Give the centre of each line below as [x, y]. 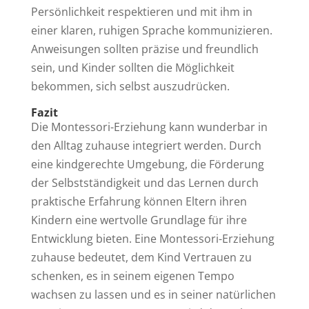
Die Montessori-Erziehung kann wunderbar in [149, 127]
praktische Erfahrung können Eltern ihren [139, 201]
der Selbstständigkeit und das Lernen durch [144, 182]
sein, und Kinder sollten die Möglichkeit [132, 67]
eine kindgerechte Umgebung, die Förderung [147, 164]
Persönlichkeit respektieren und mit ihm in [141, 11]
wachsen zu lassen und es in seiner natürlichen [153, 294]
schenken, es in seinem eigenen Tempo [132, 276]
